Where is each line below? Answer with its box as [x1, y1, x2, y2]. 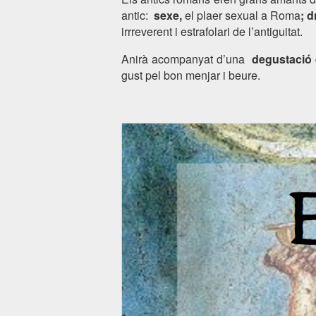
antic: [121, 7, 154, 24]
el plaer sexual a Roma [185, 7, 300, 24]
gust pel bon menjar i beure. [121, 67, 260, 84]
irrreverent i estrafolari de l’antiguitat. [121, 23, 303, 40]
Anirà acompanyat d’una [121, 51, 252, 68]
